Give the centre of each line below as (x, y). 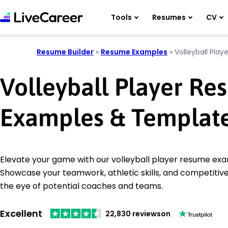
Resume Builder (65, 52)
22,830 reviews (133, 213)
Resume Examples (134, 52)
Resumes (169, 17)
